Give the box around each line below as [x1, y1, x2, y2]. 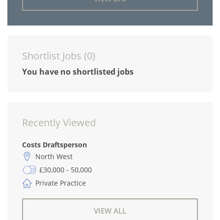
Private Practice [35, 178, 86, 188]
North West [35, 152, 73, 161]
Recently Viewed [22, 116, 96, 129]
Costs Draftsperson [22, 140, 87, 149]
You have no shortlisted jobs [22, 66, 134, 77]
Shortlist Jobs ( [22, 49, 87, 62]
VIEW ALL [94, 206, 126, 216]
